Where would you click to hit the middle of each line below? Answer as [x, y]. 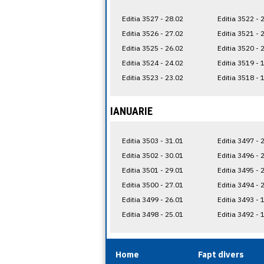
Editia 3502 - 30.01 [152, 155]
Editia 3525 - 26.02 [152, 48]
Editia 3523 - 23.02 [152, 77]
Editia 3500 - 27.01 [152, 184]
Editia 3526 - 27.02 [152, 33]
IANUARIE [131, 111]
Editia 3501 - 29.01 [152, 170]
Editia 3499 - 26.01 [152, 199]
